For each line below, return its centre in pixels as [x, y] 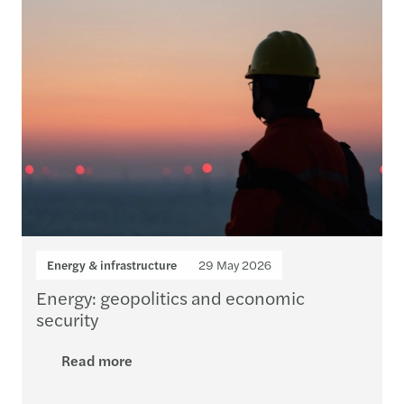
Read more [97, 360]
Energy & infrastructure [112, 265]
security [67, 319]
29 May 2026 [235, 265]
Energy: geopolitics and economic [170, 297]
